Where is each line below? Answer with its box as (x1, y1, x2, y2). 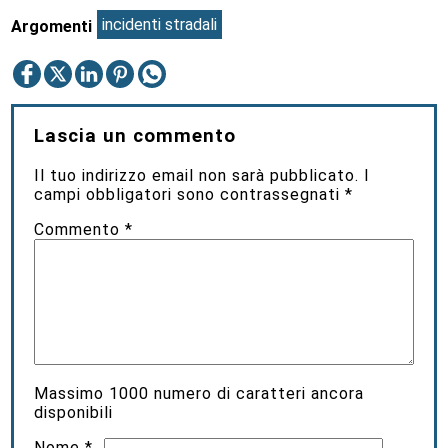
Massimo (34, 383, 110, 403)
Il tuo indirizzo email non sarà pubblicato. (34, 165, 360, 185)
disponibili (34, 402, 114, 422)
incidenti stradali (102, 14, 218, 34)
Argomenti (11, 17, 93, 37)
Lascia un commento (34, 125, 237, 148)
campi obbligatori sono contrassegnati (34, 184, 346, 204)
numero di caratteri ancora (149, 383, 365, 403)
